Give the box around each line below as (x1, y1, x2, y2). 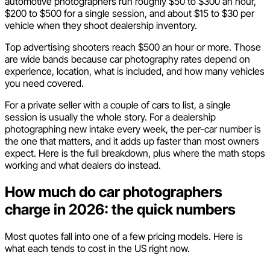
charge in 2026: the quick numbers (5, 200, 236, 218)
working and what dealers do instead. (5, 159, 161, 171)
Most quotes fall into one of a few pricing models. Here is (5, 230, 243, 242)
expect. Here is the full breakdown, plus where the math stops (5, 146, 265, 159)
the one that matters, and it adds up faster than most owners (5, 134, 259, 147)
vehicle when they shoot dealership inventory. (5, 19, 199, 31)
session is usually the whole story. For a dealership (5, 110, 216, 123)
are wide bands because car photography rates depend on (5, 52, 250, 65)
